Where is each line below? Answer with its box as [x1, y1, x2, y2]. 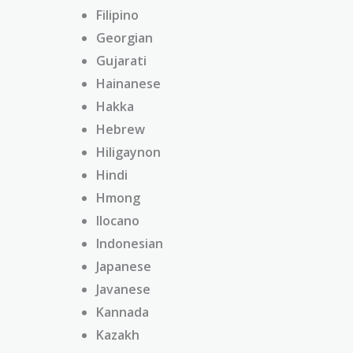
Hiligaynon [96, 143, 161, 161]
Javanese [96, 280, 150, 298]
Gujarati [96, 51, 147, 69]
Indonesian [96, 234, 163, 252]
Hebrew [96, 120, 145, 138]
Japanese [96, 257, 151, 275]
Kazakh [96, 325, 139, 344]
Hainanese [96, 74, 161, 92]
